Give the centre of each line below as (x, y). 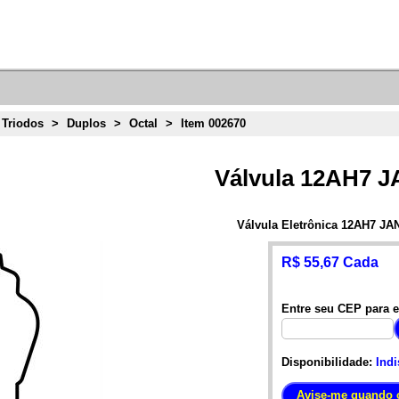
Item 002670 (214, 124)
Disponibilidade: (327, 362)
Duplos (87, 124)
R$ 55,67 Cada (330, 262)
